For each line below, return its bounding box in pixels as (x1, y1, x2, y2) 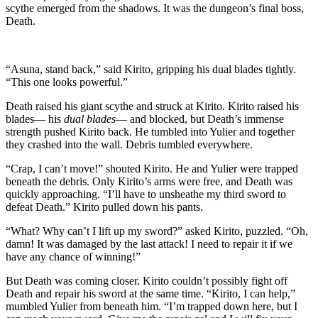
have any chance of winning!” (6, 251, 141, 263)
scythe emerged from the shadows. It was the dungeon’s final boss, (6, 2, 304, 15)
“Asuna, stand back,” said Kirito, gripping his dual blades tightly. (6, 63, 296, 76)
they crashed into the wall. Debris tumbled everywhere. (6, 138, 253, 151)
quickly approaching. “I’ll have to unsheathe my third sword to (6, 188, 286, 201)
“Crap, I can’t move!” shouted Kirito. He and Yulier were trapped (6, 163, 298, 175)
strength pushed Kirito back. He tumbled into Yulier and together (6, 126, 295, 138)
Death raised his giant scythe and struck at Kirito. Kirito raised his (6, 100, 299, 113)
